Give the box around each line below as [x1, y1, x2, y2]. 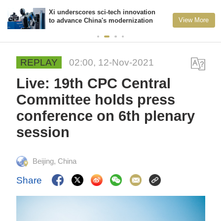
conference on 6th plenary [16, 108, 195, 124]
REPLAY [20, 57, 58, 68]
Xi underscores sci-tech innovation [49, 8, 156, 16]
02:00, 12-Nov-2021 [69, 57, 154, 68]
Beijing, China [33, 157, 77, 166]
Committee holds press [16, 92, 176, 108]
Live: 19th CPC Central [16, 75, 171, 92]
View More [179, 16, 209, 24]
